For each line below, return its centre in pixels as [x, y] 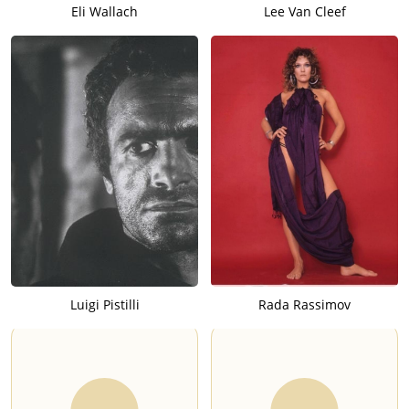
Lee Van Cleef [304, 11]
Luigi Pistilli [105, 304]
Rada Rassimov [304, 304]
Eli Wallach [105, 11]
